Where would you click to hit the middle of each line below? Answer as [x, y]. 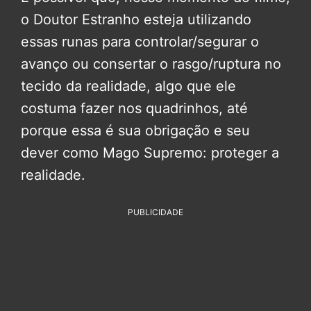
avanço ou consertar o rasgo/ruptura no [151, 64]
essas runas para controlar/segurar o [140, 41]
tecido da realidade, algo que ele [128, 86]
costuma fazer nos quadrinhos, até [134, 108]
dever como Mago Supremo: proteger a [150, 152]
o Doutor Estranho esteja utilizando [136, 19]
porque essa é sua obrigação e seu [135, 130]
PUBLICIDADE [155, 212]
